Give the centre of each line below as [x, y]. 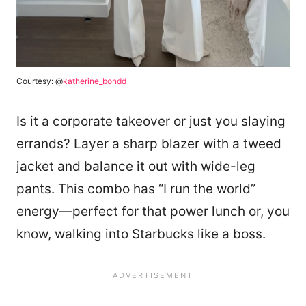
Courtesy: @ [40, 81]
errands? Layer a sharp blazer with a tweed [149, 144]
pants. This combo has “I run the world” [136, 189]
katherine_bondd [95, 81]
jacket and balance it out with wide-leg [136, 167]
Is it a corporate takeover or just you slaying [151, 122]
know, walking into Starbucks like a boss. [141, 234]
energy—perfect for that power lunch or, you [153, 212]
